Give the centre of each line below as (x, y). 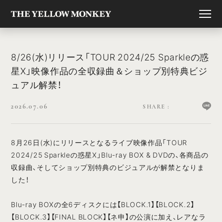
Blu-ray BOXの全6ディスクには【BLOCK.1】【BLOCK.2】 (103, 204)
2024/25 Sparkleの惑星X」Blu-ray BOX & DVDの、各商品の (110, 155)
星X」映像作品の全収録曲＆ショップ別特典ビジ (109, 71)
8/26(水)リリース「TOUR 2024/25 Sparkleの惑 (110, 57)
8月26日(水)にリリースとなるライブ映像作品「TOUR (99, 142)
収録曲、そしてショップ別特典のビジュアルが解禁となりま (108, 167)
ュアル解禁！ (36, 84)
